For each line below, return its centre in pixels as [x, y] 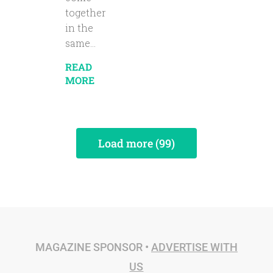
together [85, 13]
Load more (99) [136, 144]
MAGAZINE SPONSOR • [93, 247]
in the [79, 28]
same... [80, 43]
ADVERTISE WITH [194, 247]
